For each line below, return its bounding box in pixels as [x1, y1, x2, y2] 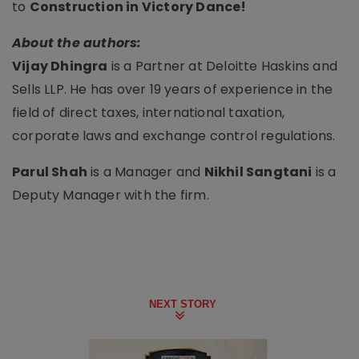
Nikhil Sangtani [204, 162, 313, 181]
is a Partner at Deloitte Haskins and [107, 56, 338, 75]
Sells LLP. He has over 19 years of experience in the [12, 79, 333, 99]
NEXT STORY [149, 297, 216, 310]
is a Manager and [87, 162, 204, 181]
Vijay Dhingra [12, 56, 108, 75]
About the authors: [12, 33, 142, 52]
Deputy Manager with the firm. [12, 185, 209, 204]
